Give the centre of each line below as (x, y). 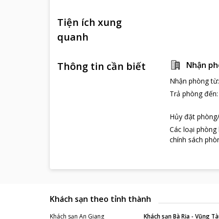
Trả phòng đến (193, 94)
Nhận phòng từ (194, 81)
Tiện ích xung (89, 22)
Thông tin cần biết (101, 66)
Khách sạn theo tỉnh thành (100, 199)
